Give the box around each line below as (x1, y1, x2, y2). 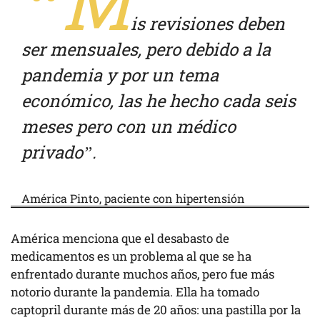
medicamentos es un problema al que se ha (11, 247, 251, 264)
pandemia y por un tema (21, 63, 219, 86)
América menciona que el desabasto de (11, 229, 229, 246)
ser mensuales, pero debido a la (21, 37, 271, 61)
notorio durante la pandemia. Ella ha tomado (11, 283, 259, 300)
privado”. (21, 140, 96, 164)
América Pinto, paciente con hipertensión (21, 190, 245, 206)
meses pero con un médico (21, 114, 236, 138)
